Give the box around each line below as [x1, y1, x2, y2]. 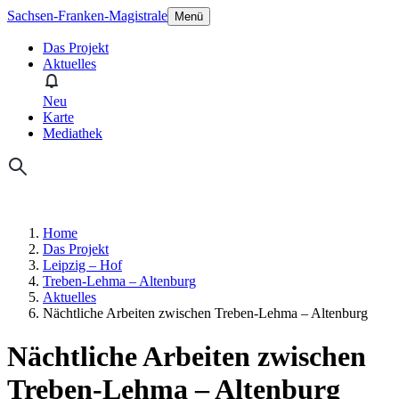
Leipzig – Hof [43, 257, 122, 273]
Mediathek [43, 126, 102, 141]
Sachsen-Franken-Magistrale [7, 8, 167, 23]
